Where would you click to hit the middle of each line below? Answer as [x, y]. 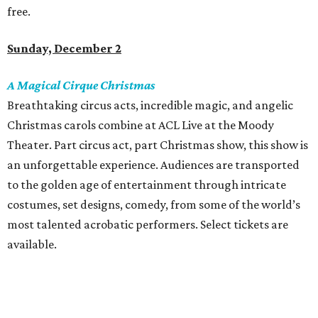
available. [32, 245]
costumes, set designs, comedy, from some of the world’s [154, 205]
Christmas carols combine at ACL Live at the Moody [141, 125]
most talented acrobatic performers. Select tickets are [148, 225]
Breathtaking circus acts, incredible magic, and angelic [150, 105]
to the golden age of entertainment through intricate [147, 185]
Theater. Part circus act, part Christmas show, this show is [158, 145]
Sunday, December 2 [64, 49]
